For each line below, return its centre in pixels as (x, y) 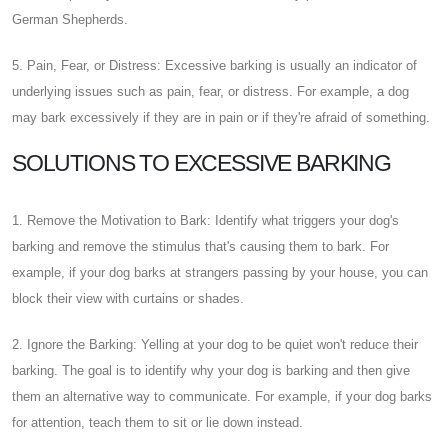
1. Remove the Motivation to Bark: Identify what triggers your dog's (205, 220)
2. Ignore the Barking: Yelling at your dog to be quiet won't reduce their (215, 344)
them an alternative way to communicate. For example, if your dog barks (222, 396)
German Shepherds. (70, 19)
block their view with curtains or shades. (128, 298)
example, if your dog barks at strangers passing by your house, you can (220, 272)
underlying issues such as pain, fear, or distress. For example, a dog (210, 91)
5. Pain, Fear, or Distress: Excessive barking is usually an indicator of (214, 65)
